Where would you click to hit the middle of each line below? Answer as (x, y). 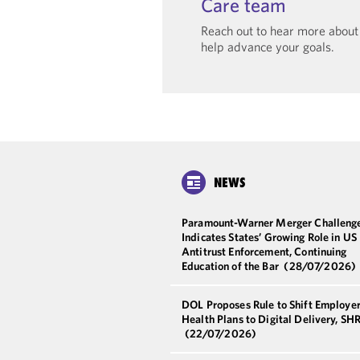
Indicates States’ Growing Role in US (270, 237)
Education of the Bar (231, 266)
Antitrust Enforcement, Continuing (264, 251)
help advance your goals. (268, 46)
